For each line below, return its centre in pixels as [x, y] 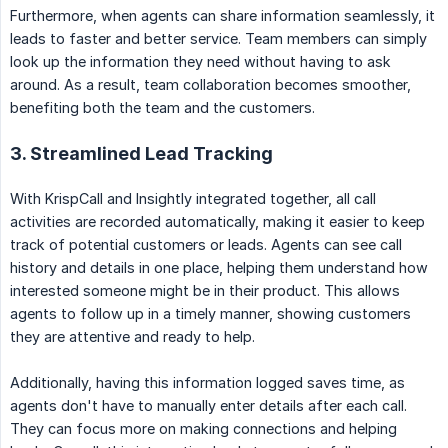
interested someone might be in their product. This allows [205, 291]
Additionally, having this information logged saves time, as [207, 383]
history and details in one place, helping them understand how [219, 268]
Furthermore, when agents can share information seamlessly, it [222, 16]
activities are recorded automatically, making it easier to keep [217, 222]
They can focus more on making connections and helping [203, 429]
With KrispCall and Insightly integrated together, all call [193, 199]
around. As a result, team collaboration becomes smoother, [210, 85]
